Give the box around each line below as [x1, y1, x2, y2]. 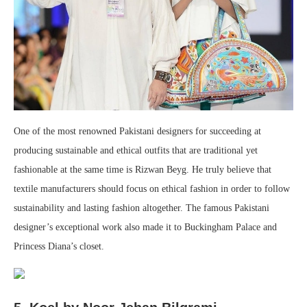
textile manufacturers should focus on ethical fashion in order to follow [14, 183, 290, 194]
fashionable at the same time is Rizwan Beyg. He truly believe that [14, 164, 271, 175]
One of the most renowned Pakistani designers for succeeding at [14, 125, 261, 136]
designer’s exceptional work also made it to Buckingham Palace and [14, 221, 277, 232]
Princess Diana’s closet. [14, 241, 104, 251]
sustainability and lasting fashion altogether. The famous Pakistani [14, 202, 269, 213]
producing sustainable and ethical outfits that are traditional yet [14, 145, 258, 156]
